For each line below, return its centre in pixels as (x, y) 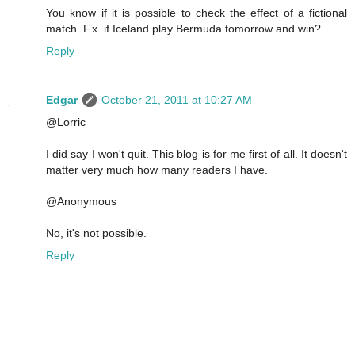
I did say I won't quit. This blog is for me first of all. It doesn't (197, 153)
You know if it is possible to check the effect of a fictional (197, 12)
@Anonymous (81, 201)
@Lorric (66, 122)
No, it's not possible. (96, 233)
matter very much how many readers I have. (157, 169)
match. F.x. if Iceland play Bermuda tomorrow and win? (183, 28)
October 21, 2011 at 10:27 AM (177, 99)
